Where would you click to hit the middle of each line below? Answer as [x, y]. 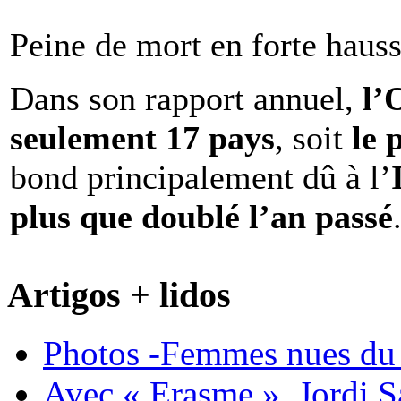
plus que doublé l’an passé [201, 217]
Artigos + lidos [119, 294]
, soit [313, 138]
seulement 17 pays [142, 138]
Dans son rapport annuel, [186, 99]
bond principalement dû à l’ [200, 178]
